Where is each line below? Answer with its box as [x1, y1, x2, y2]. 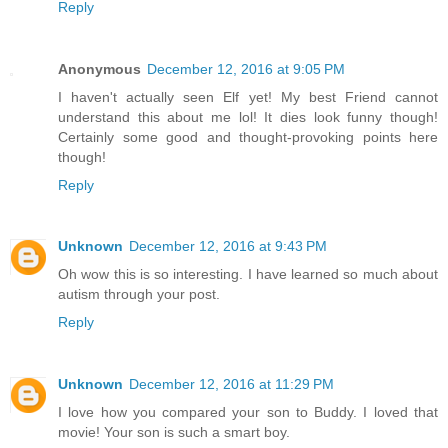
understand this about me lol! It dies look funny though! [58, 108, 438, 125]
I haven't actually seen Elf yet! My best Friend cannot [58, 88, 438, 105]
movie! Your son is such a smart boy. [58, 424, 290, 441]
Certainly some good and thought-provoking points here [58, 128, 438, 145]
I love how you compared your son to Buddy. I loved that [58, 404, 438, 421]
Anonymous [58, 60, 141, 77]
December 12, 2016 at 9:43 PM [129, 238, 327, 255]
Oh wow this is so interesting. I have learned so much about [58, 266, 438, 283]
